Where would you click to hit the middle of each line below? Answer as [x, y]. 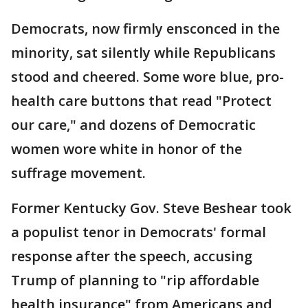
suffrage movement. [78, 173]
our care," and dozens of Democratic [133, 125]
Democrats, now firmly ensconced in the [145, 29]
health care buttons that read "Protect [141, 101]
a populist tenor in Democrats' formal [139, 232]
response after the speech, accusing [132, 256]
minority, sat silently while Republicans [143, 53]
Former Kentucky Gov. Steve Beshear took [151, 208]
